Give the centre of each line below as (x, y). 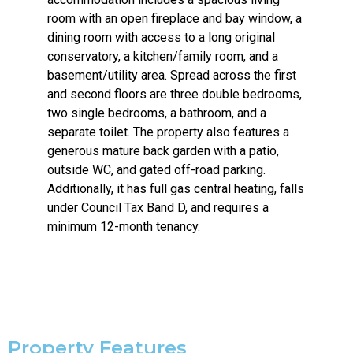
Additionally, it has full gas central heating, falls (176, 188)
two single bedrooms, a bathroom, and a (157, 113)
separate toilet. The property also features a (168, 132)
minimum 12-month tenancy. (124, 226)
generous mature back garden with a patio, (163, 150)
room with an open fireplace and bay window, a (175, 18)
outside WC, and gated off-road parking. (156, 169)
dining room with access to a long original (161, 37)
